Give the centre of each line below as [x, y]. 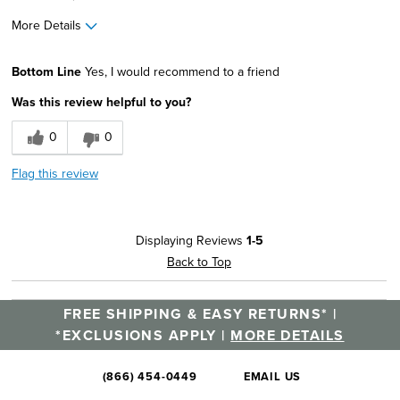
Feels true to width [175, 58]
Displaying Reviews [191, 240]
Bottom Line [46, 71]
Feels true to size [171, 81]
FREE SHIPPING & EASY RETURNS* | [200, 313]
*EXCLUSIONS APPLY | [143, 335]
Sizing [29, 81]
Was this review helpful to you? [101, 101]
